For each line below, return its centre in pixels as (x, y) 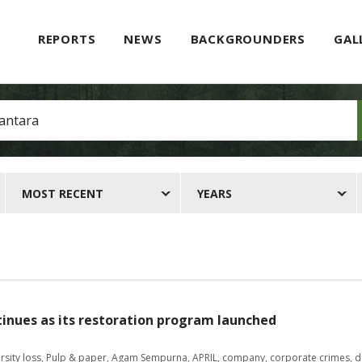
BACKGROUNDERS (248, 39)
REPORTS (67, 39)
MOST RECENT (62, 194)
